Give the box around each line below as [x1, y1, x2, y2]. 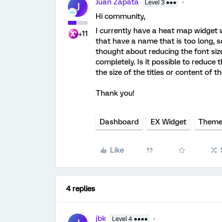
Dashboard [100, 117, 139, 126]
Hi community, [96, 12, 145, 21]
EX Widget [151, 117, 186, 126]
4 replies [66, 184, 95, 193]
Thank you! [96, 89, 134, 98]
